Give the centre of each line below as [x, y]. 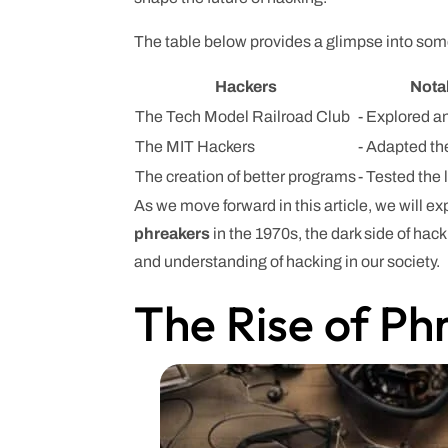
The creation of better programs [246, 177]
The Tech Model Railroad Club [243, 117]
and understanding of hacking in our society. [287, 262]
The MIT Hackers [195, 147]
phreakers [172, 234]
